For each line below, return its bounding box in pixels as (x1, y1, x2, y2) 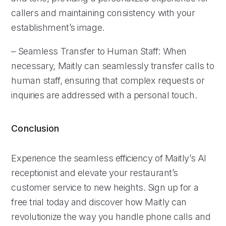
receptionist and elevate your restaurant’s (11, 167, 178, 178)
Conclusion (11, 123, 60, 134)
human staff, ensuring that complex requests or (11, 75, 205, 86)
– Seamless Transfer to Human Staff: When (11, 45, 187, 56)
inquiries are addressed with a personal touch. (11, 89, 197, 100)
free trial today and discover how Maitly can (11, 196, 187, 207)
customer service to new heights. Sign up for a (11, 182, 199, 193)
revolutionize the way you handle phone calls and (11, 211, 211, 222)
